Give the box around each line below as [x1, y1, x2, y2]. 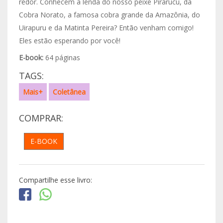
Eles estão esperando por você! [18, 36, 120, 45]
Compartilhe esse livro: [18, 175, 92, 185]
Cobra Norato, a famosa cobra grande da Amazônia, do [18, 10, 200, 19]
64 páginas [43, 53, 80, 62]
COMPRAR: [18, 112, 63, 124]
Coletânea [52, 87, 86, 97]
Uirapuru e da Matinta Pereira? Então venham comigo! [18, 23, 194, 32]
